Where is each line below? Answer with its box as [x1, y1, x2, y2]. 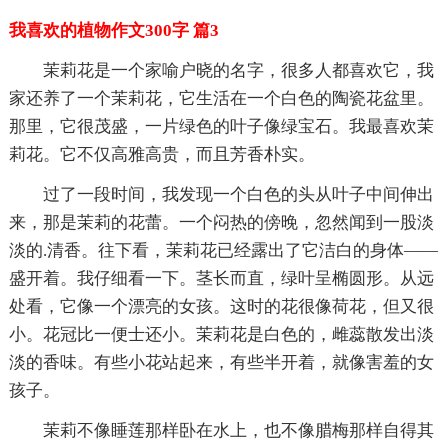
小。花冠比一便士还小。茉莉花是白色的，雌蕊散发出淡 [8, 324, 434, 344]
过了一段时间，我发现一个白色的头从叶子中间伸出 [42, 184, 434, 204]
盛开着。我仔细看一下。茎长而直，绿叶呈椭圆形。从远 [8, 268, 434, 288]
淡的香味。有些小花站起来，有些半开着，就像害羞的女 [8, 352, 434, 372]
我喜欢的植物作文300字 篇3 [8, 20, 219, 40]
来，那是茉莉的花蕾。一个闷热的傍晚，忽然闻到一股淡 [8, 212, 434, 232]
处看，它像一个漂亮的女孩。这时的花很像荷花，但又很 [8, 296, 434, 316]
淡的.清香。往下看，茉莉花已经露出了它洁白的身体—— [8, 240, 438, 260]
